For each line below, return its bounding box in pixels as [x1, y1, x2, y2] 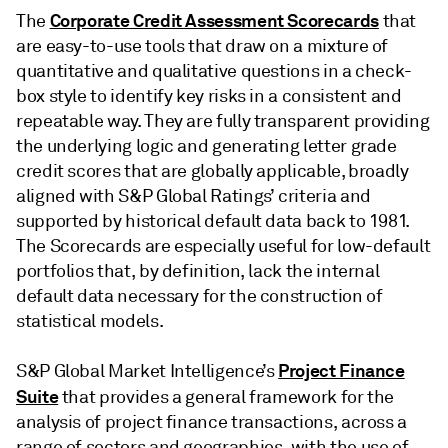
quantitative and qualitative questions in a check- [16, 60, 413, 82]
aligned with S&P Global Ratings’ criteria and [16, 185, 371, 207]
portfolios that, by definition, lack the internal [16, 260, 380, 282]
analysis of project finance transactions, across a [16, 411, 408, 433]
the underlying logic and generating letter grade [16, 135, 397, 157]
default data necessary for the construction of [16, 285, 383, 307]
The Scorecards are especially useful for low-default [16, 235, 431, 257]
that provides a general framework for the [58, 386, 395, 408]
